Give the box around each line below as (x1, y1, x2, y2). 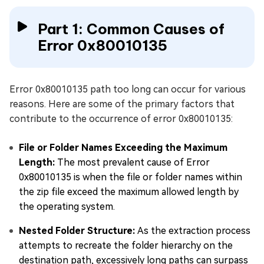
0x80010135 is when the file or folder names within (19, 171, 242, 183)
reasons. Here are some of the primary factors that (9, 98, 235, 110)
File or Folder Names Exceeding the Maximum (19, 142, 227, 154)
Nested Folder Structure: (19, 225, 137, 237)
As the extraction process (137, 225, 250, 237)
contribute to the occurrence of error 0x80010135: (9, 113, 233, 125)
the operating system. (19, 201, 115, 213)
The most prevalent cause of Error (57, 157, 210, 169)
